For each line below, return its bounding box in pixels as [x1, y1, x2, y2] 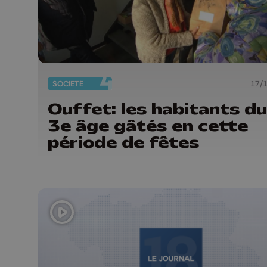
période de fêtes [48, 132, 199, 153]
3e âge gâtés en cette [48, 115, 248, 136]
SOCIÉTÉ [52, 78, 83, 89]
